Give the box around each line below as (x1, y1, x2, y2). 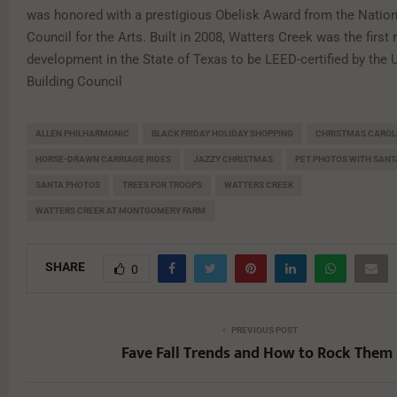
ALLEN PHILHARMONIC (35, 128, 129, 138)
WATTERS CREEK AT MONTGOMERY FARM (35, 205, 206, 215)
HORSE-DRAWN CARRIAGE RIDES (35, 153, 171, 164)
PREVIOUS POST (230, 324, 298, 335)
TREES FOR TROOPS (122, 179, 202, 190)
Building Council (27, 73, 122, 90)
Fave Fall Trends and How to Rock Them (121, 339, 393, 367)
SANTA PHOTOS (35, 179, 100, 190)
